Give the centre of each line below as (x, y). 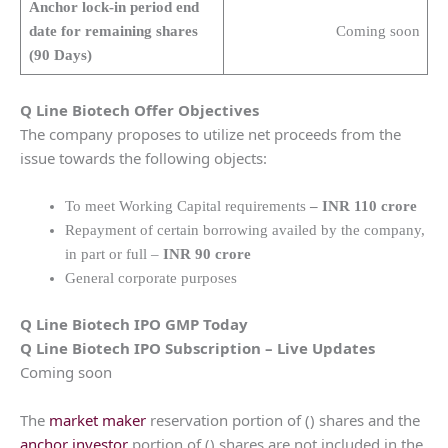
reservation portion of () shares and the (283, 420)
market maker (97, 420)
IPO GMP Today (189, 324)
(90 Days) (60, 55)
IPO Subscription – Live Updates (252, 348)
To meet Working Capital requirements (187, 205)
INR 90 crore (207, 253)
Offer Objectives (194, 109)
